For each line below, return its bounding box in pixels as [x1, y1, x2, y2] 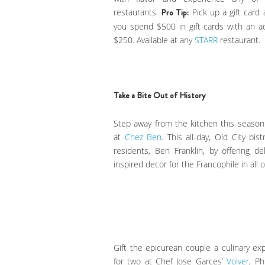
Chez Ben [124, 131, 162, 143]
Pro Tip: [161, 6, 189, 18]
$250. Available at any [114, 34, 195, 46]
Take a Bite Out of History [114, 89, 205, 102]
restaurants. [114, 6, 161, 18]
